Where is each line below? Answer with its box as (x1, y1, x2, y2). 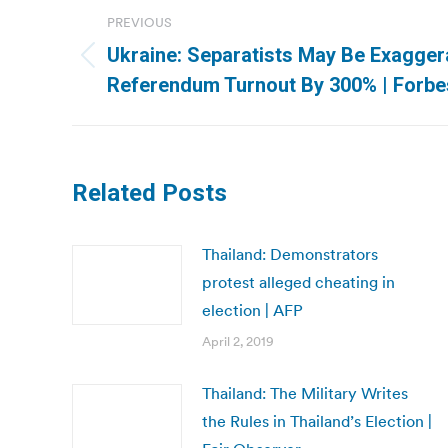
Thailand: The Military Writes (202, 383, 408, 403)
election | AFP (202, 300, 303, 320)
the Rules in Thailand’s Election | (202, 411, 432, 431)
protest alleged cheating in (202, 272, 395, 292)
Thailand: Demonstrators (202, 244, 378, 264)
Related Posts (72, 179, 227, 207)
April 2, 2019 (202, 333, 274, 350)
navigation (71, 29, 233, 69)
